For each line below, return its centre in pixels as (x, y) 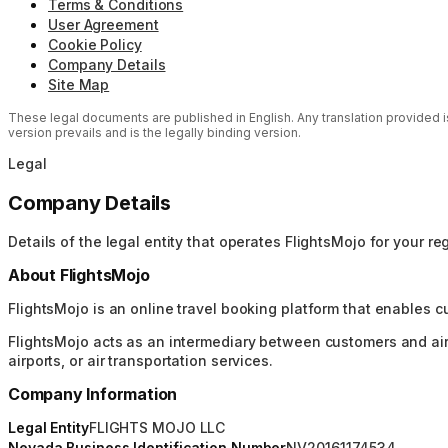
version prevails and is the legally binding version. (154, 132)
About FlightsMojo (79, 275)
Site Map (79, 84)
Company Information (93, 394)
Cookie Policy (95, 44)
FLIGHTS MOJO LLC (157, 428)
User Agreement (103, 24)
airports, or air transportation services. (140, 361)
